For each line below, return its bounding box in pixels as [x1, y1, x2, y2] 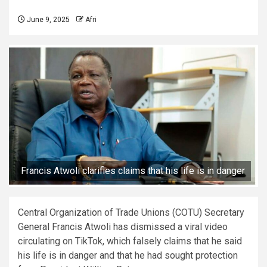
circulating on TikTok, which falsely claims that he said [18, 235, 242, 247]
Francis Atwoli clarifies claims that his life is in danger [21, 164, 245, 176]
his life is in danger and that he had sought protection [18, 249, 238, 261]
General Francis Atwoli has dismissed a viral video [18, 221, 228, 232]
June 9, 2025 [25, 15, 70, 24]
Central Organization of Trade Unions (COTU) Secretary [18, 206, 244, 218]
